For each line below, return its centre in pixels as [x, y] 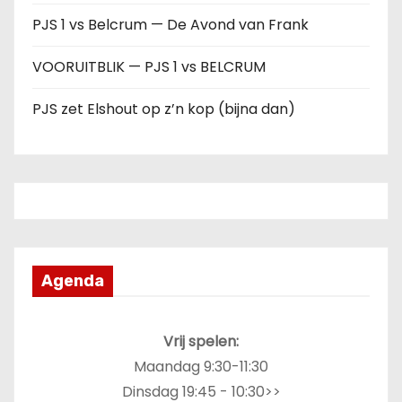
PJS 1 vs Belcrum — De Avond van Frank [170, 25]
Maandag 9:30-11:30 [201, 367]
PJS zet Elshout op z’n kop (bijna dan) [164, 109]
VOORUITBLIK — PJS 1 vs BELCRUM [149, 67]
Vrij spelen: [201, 341]
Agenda [73, 281]
